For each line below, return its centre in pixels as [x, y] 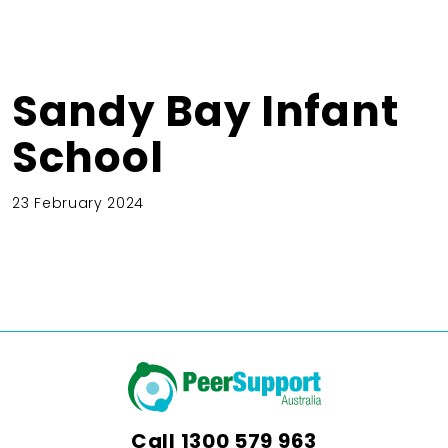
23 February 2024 [78, 202]
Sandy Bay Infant [205, 111]
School [88, 157]
